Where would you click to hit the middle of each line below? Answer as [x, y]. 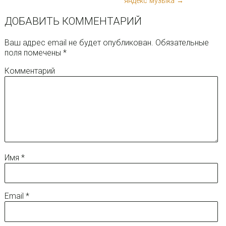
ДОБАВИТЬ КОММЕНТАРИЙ [73, 21]
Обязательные [181, 42]
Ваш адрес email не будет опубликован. [79, 42]
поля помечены [34, 52]
